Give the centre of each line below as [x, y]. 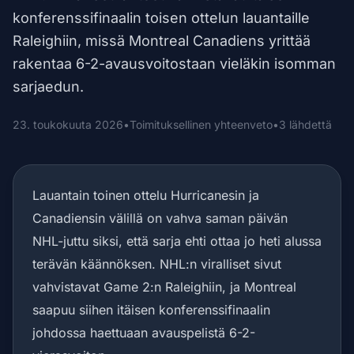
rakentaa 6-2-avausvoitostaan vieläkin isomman [174, 64]
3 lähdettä [305, 124]
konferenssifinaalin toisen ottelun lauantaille [161, 18]
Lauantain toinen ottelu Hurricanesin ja [146, 195]
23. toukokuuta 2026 [68, 124]
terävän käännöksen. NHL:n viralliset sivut [157, 264]
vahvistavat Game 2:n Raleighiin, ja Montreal [164, 287]
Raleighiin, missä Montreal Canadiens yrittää [162, 41]
